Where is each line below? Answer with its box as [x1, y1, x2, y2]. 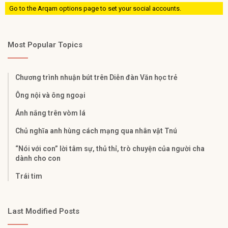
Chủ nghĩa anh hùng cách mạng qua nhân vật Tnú [15, 127, 177, 135]
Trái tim [15, 172, 42, 181]
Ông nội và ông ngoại [15, 91, 85, 100]
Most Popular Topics [8, 40, 82, 50]
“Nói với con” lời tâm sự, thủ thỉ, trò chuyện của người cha [15, 145, 205, 153]
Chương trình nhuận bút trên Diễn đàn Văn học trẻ [15, 73, 178, 82]
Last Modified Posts [8, 207, 79, 216]
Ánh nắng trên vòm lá [15, 109, 85, 118]
